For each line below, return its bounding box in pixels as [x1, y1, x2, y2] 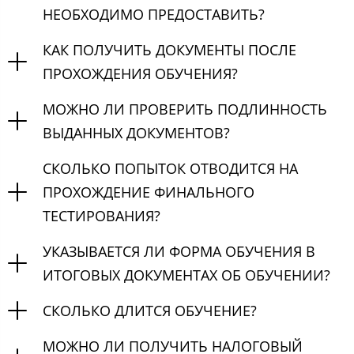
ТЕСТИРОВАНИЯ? [43, 206, 160, 226]
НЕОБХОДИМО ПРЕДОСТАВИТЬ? [43, 5, 265, 24]
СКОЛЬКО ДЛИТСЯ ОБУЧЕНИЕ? [43, 301, 257, 321]
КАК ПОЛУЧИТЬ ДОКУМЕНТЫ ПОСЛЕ [43, 40, 296, 60]
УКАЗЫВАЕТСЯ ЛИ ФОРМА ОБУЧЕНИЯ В [43, 242, 315, 262]
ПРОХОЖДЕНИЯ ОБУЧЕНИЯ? [43, 64, 238, 84]
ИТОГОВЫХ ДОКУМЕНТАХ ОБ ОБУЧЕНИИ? [43, 265, 330, 285]
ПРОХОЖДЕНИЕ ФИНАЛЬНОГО [43, 183, 254, 202]
